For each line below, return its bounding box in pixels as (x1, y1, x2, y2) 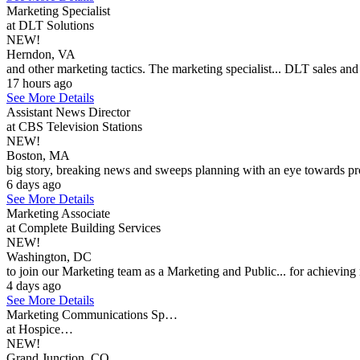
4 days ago (6, 279, 61, 292)
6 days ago (6, 178, 61, 191)
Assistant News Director (6, 105, 130, 119)
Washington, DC (6, 250, 92, 264)
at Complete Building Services (6, 221, 161, 235)
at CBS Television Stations (6, 120, 142, 133)
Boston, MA (6, 149, 70, 162)
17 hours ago (6, 76, 72, 90)
